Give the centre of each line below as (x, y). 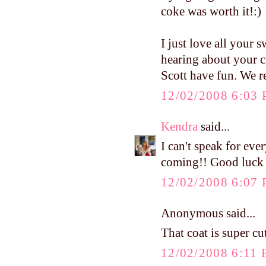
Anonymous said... (208, 213)
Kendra (179, 126)
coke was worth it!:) (211, 12)
